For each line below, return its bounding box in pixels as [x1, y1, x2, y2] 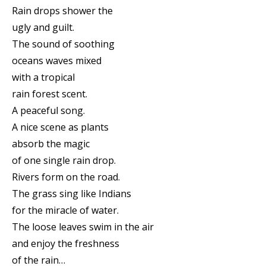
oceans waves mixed [12, 54, 102, 67]
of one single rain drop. [12, 154, 116, 167]
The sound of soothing [12, 37, 115, 50]
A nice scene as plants [12, 121, 109, 134]
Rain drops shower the [12, 4, 113, 17]
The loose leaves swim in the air [12, 220, 154, 233]
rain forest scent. [12, 87, 87, 100]
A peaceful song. [12, 104, 85, 117]
